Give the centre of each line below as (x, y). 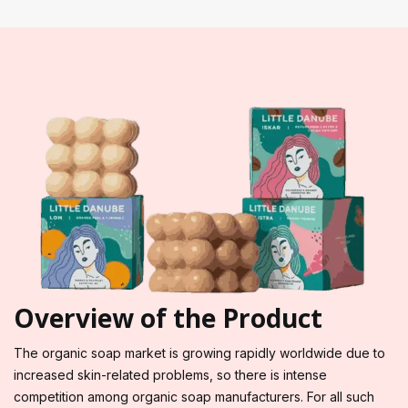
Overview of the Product (168, 318)
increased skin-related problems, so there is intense (170, 375)
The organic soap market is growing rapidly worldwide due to (199, 353)
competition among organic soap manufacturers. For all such (194, 397)
